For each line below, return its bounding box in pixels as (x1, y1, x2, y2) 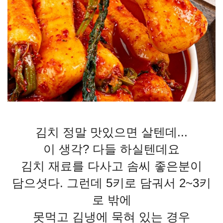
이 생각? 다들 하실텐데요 (43, 142, 180, 156)
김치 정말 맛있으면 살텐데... (35, 125, 188, 139)
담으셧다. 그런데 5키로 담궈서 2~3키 (12, 176, 211, 190)
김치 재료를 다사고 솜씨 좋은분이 (21, 159, 202, 173)
